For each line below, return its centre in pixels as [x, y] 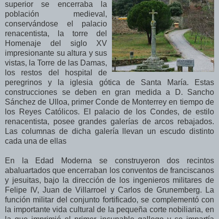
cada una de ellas [36, 141]
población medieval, [56, 14]
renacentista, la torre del [56, 33]
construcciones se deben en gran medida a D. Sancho [109, 92]
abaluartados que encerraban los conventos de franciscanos [109, 170]
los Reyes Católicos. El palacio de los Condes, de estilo [109, 111]
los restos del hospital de [56, 72]
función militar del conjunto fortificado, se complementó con [109, 199]
